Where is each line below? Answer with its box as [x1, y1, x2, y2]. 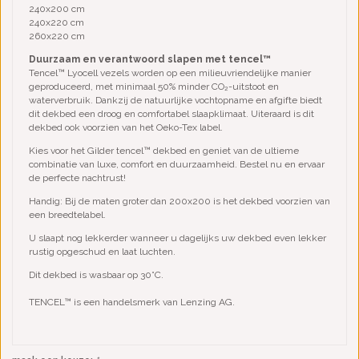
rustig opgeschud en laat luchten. [29, 246, 175, 258]
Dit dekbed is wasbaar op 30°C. [29, 269, 166, 281]
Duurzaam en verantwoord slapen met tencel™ [29, 54, 271, 66]
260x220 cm [29, 30, 85, 42]
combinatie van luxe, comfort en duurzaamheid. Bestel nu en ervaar [29, 159, 325, 171]
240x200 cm [29, 3, 85, 15]
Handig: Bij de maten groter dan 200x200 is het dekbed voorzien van [29, 196, 330, 208]
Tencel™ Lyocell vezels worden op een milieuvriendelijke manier [29, 67, 311, 79]
